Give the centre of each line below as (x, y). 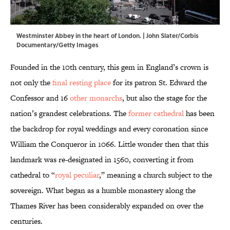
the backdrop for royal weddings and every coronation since (109, 129)
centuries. (26, 221)
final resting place (82, 83)
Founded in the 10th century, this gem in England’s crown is (109, 67)
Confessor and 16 (40, 98)
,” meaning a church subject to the (156, 175)
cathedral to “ (33, 175)
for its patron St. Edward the (159, 83)
